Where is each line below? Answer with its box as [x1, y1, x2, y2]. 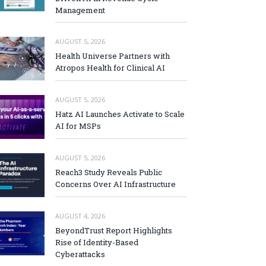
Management [55, 4, 105, 15]
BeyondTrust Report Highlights [55, 225, 172, 236]
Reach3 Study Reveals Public [55, 166, 162, 178]
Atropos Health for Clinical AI [55, 62, 165, 73]
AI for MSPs [55, 120, 101, 131]
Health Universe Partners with [55, 50, 170, 61]
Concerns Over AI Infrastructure [55, 178, 176, 189]
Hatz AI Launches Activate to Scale [55, 108, 185, 119]
